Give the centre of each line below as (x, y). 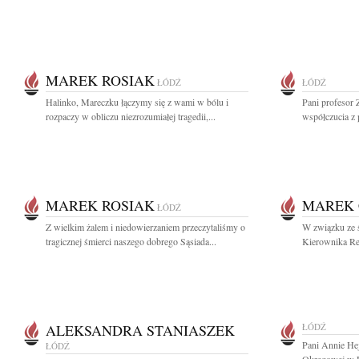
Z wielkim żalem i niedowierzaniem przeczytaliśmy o (145, 227)
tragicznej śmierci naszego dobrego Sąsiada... (131, 241)
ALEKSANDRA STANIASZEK (140, 330)
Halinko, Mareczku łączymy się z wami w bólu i (137, 102)
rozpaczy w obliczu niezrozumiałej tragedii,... (131, 116)
